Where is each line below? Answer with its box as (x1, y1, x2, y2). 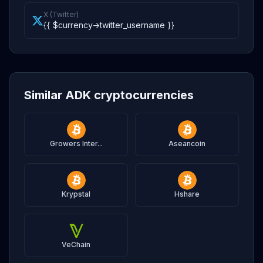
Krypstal (62, 190, 90, 198)
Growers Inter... (49, 139, 103, 148)
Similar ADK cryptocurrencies (24, 88, 194, 102)
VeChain (62, 240, 90, 249)
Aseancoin (168, 139, 205, 148)
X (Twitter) (43, 10, 79, 19)
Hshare (174, 190, 200, 198)
